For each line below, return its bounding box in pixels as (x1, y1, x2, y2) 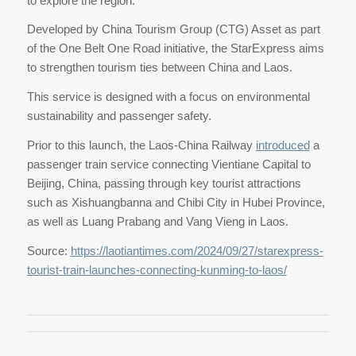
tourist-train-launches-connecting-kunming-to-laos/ (26, 262, 287, 277)
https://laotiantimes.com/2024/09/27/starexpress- (70, 243, 323, 257)
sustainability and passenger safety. (26, 109, 211, 122)
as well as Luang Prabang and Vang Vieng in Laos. (26, 214, 288, 228)
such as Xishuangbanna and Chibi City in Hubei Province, (26, 195, 325, 209)
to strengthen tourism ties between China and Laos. (26, 60, 292, 75)
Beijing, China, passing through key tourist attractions (26, 176, 301, 190)
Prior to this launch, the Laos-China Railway (26, 137, 256, 152)
